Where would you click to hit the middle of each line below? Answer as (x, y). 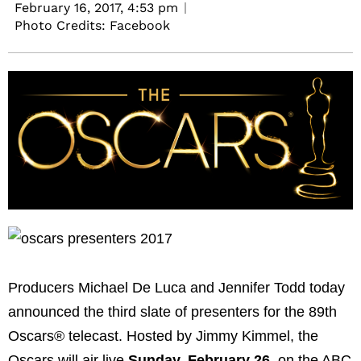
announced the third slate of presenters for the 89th (172, 312)
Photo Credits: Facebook (92, 26)
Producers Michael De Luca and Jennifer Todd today (176, 288)
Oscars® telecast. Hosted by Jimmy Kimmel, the (163, 336)
